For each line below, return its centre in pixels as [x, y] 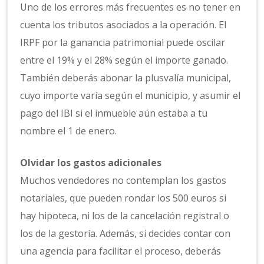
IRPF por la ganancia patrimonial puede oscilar [123, 43]
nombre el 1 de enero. [69, 131]
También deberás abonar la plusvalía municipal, [126, 78]
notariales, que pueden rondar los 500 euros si [123, 198]
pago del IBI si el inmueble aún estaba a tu [114, 113]
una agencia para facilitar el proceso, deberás [121, 251]
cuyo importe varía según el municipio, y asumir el [131, 96]
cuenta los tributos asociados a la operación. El [123, 25]
